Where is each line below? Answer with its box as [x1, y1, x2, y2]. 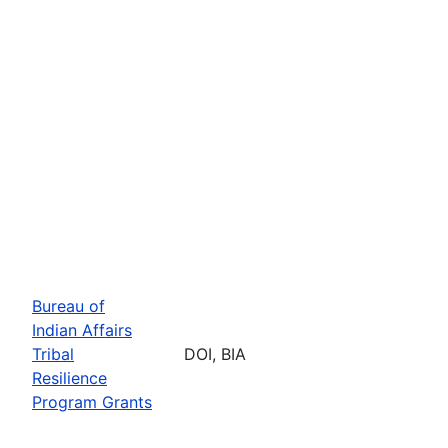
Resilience [32, 367, 107, 388]
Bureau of [32, 295, 105, 316]
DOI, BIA [184, 343, 246, 364]
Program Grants [32, 391, 152, 412]
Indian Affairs [32, 319, 132, 340]
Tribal [32, 343, 74, 364]
